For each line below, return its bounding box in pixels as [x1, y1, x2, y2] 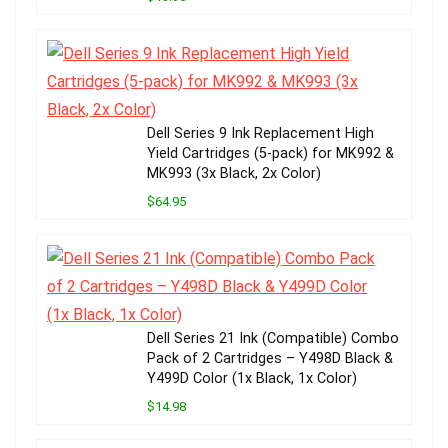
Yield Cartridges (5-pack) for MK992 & [147, 145, 394, 163]
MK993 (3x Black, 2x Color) [147, 165, 321, 183]
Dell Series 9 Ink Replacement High [147, 125, 374, 143]
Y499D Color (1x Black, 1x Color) [147, 370, 357, 388]
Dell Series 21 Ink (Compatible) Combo [147, 330, 399, 348]
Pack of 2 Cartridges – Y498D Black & [147, 350, 393, 368]
